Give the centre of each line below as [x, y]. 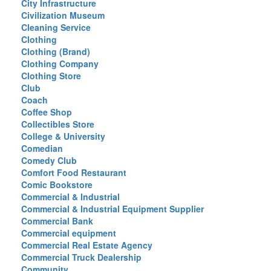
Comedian [42, 148]
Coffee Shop [47, 112]
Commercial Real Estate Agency [87, 245]
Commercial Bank [57, 221]
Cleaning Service [56, 27]
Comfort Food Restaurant [74, 172]
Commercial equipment [69, 233]
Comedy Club [49, 160]
